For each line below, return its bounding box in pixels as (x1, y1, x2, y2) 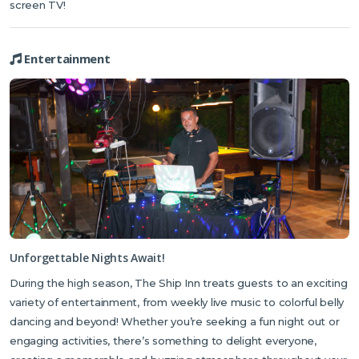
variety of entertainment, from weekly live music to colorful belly (10, 296, 345, 309)
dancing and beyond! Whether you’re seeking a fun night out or (10, 315, 340, 329)
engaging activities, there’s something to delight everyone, (10, 334, 317, 348)
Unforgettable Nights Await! (10, 250, 165, 266)
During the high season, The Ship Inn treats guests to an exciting (10, 276, 348, 290)
